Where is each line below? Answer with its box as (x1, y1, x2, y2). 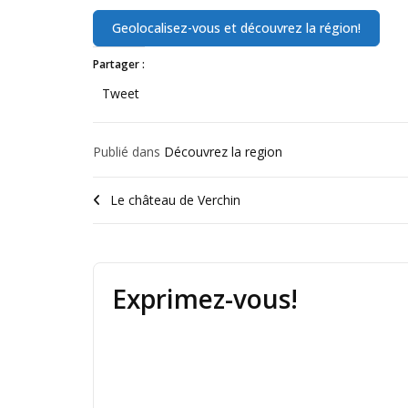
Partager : (93, 56, 145, 73)
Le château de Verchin (110, 191, 240, 209)
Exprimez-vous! (112, 281, 298, 317)
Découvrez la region (164, 143, 282, 161)
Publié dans (93, 143, 164, 161)
